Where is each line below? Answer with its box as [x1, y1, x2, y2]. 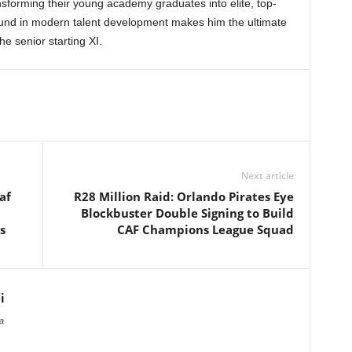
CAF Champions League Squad [116, 222, 294, 237]
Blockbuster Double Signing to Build [80, 205, 294, 221]
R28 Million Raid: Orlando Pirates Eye [73, 189, 294, 204]
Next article [240, 169, 294, 182]
